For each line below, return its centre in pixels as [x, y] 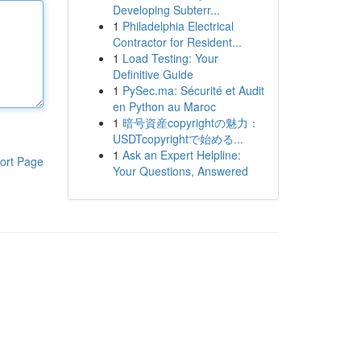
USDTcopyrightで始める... [178, 139]
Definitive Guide [153, 74]
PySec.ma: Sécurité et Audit [193, 90]
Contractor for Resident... [177, 42]
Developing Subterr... [166, 10]
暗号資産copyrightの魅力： [191, 122]
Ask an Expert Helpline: [181, 155]
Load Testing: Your [170, 58]
